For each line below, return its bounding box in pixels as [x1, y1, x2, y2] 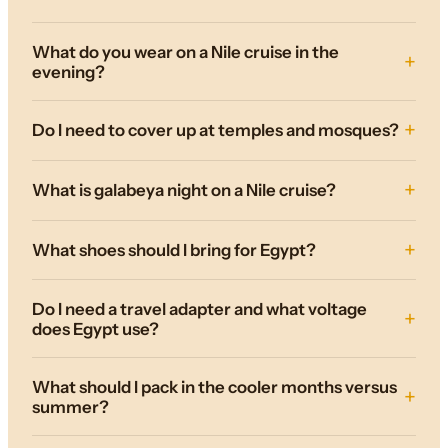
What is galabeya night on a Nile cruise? [32, 180, 336, 201]
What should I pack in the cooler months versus [32, 376, 397, 397]
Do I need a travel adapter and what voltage [32, 298, 367, 319]
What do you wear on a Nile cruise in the [32, 41, 339, 62]
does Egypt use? [32, 318, 159, 339]
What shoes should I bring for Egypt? [32, 240, 316, 261]
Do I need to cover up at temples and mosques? [32, 120, 399, 141]
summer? [32, 396, 109, 417]
